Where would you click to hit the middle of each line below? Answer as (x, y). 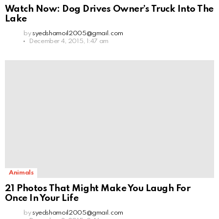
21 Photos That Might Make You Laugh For (98, 188)
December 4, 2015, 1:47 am (69, 41)
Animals (21, 173)
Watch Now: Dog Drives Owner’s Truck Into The (109, 9)
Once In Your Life (42, 198)
